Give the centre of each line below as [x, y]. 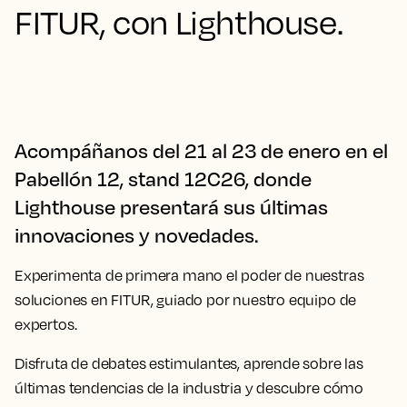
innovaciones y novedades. [136, 235]
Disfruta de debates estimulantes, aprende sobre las [189, 363]
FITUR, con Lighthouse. [179, 22]
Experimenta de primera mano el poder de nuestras [189, 275]
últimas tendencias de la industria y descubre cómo [189, 388]
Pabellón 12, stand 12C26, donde [163, 179]
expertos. [46, 324]
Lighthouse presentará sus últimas [171, 207]
